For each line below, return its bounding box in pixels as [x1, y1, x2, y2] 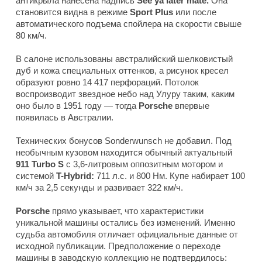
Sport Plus [130, 6, 173, 17]
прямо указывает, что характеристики [50, 205, 204, 216]
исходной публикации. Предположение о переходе [16, 240, 220, 251]
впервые [173, 100, 209, 111]
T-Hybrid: [56, 170, 94, 181]
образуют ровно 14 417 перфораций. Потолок [16, 77, 199, 87]
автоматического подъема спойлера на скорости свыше [16, 18, 242, 29]
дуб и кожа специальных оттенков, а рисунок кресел [16, 65, 229, 75]
